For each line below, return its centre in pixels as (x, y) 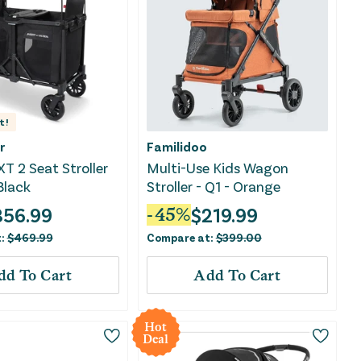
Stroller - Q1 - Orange (213, 187)
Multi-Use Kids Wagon (217, 168)
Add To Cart (237, 276)
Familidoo (176, 147)
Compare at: (181, 238)
